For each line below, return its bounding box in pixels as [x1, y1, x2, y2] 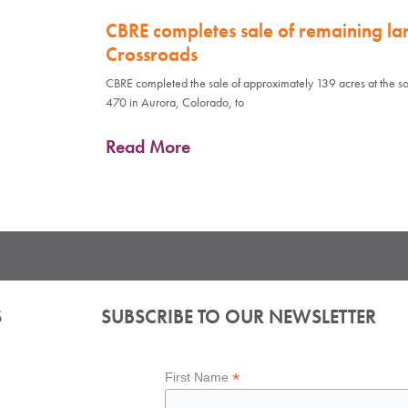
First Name [165, 369, 233, 384]
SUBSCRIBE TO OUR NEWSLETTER [101, 304, 377, 329]
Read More [105, 134, 190, 158]
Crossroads [105, 41, 198, 66]
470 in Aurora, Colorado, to [105, 93, 244, 110]
